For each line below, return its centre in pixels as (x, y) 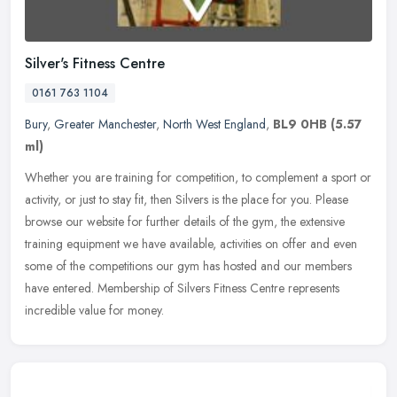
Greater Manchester (105, 125)
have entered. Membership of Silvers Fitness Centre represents (182, 288)
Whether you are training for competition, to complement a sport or (198, 178)
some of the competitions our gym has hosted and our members (188, 266)
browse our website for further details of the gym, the (160, 222)
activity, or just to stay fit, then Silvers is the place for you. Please (187, 200)
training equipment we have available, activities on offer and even (191, 244)
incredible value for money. (94, 311)
